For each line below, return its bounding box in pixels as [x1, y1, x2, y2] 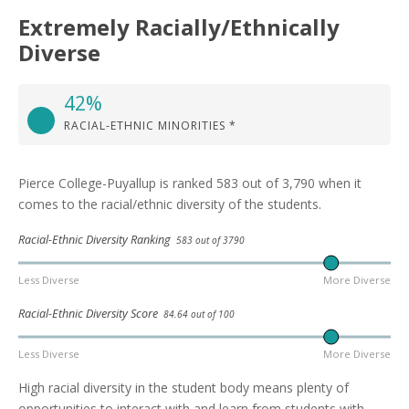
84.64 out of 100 [163, 307, 235, 320]
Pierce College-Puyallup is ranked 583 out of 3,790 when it [18, 173, 362, 192]
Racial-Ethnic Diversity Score [18, 305, 163, 321]
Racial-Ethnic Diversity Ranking [18, 231, 176, 247]
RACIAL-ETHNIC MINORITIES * [64, 117, 236, 133]
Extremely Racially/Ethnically [18, 11, 340, 42]
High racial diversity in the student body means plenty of [18, 379, 349, 397]
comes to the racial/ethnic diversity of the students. [18, 194, 321, 213]
